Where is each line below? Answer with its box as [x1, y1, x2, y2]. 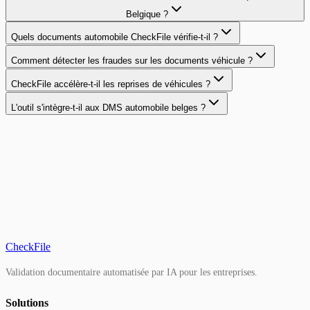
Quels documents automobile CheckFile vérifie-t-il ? [11, 32, 218, 43]
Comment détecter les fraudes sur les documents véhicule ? [11, 55, 253, 66]
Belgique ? [125, 9, 168, 20]
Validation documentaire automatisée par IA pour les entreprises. [6, 266, 257, 277]
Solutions [6, 296, 48, 309]
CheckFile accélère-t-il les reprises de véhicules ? [11, 79, 210, 90]
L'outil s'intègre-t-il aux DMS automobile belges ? [11, 102, 206, 113]
